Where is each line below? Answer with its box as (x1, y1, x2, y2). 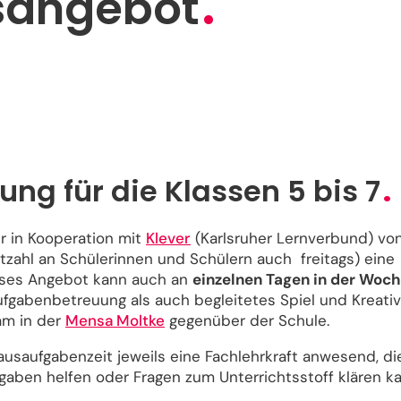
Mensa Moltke (65, 311, 165, 330)
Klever (146, 228, 191, 248)
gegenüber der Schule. (165, 311, 334, 330)
